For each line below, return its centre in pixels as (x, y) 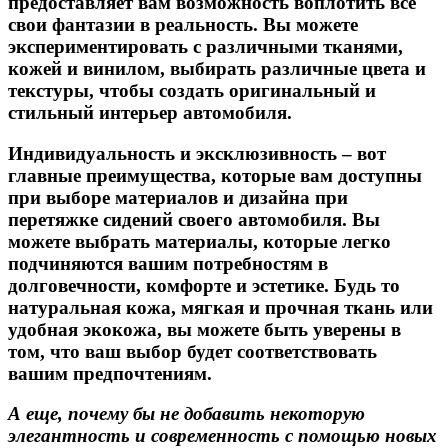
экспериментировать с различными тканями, (205, 46)
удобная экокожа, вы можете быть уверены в (204, 329)
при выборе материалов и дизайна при (178, 197)
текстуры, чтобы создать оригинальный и (192, 90)
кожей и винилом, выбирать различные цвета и (217, 68)
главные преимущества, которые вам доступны (215, 175)
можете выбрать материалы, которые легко (199, 241)
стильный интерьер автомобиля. (150, 112)
